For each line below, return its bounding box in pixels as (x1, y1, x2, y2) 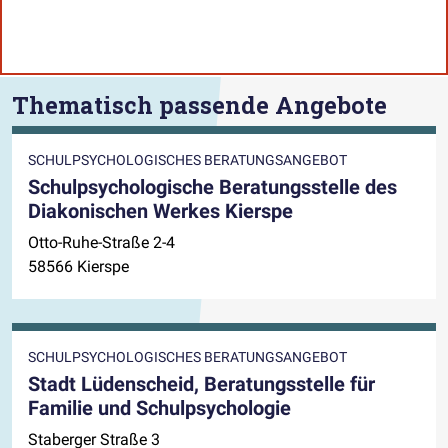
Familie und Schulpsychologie (28, 395, 291, 420)
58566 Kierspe (28, 256, 129, 276)
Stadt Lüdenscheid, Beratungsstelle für (28, 371, 375, 396)
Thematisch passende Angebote (12, 88, 387, 120)
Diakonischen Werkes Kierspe (28, 198, 293, 223)
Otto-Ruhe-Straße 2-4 (28, 232, 175, 252)
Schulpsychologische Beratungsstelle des (28, 174, 397, 199)
